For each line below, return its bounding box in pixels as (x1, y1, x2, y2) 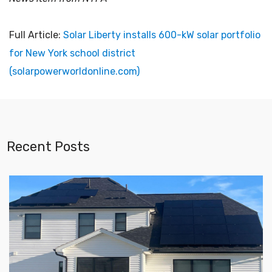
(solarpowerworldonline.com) (9, 65, 140, 77)
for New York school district (9, 47, 135, 59)
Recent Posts (7, 138, 90, 155)
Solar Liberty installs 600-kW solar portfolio (63, 29, 260, 41)
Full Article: (9, 29, 63, 41)
